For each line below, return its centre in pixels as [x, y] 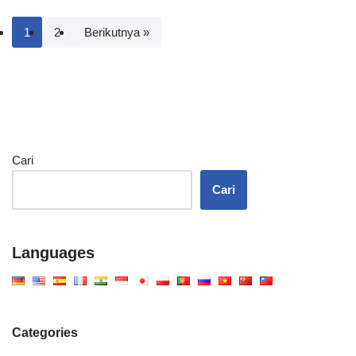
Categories [45, 333]
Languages [53, 253]
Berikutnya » [117, 33]
